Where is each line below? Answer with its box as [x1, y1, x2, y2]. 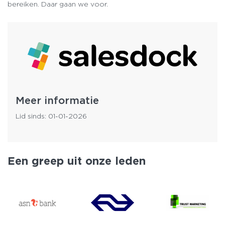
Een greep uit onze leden [8, 154, 146, 167]
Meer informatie [16, 93, 99, 106]
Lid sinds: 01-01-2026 [16, 111, 87, 120]
